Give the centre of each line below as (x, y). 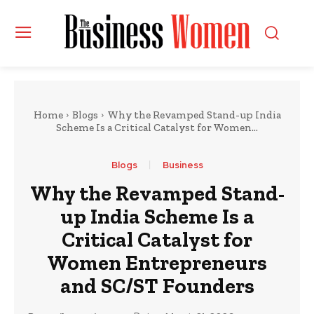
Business (183, 165)
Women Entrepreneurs (157, 262)
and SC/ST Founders (157, 286)
